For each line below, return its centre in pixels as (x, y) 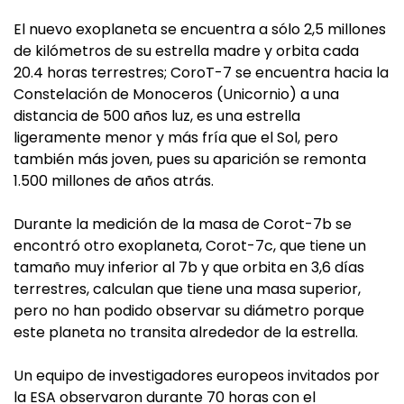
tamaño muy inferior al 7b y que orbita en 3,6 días (189, 267)
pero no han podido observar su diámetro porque (189, 311)
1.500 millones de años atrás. (114, 181)
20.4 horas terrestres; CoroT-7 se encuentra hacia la (201, 73)
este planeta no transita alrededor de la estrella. (186, 332)
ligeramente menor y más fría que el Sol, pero (176, 138)
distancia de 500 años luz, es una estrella (157, 116)
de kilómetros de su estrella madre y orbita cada (186, 51)
